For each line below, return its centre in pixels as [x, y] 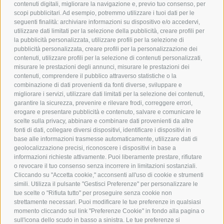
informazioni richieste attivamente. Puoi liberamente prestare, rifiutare [108, 157]
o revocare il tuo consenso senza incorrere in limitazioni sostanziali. [105, 166]
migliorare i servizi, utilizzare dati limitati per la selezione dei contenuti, [109, 94]
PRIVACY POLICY [112, 40]
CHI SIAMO [112, 121]
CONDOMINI [112, 147]
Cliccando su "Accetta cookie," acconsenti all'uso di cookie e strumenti [109, 175]
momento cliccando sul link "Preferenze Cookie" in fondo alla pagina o [109, 211]
